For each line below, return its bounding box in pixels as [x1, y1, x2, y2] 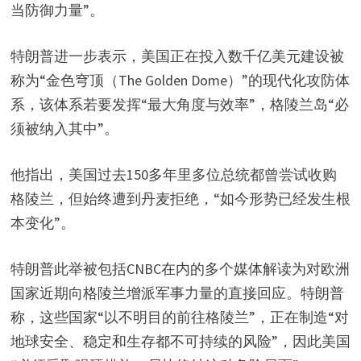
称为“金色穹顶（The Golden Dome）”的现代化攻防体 [10, 70, 350, 89]
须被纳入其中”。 [10, 118, 118, 138]
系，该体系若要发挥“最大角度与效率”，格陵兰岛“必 [10, 94, 349, 114]
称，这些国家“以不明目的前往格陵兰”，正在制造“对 [10, 307, 349, 326]
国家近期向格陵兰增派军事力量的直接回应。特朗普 [10, 283, 344, 302]
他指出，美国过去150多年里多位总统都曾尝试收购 [10, 164, 337, 184]
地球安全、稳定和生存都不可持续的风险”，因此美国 [10, 331, 351, 351]
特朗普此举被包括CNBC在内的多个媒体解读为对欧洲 [10, 259, 350, 278]
